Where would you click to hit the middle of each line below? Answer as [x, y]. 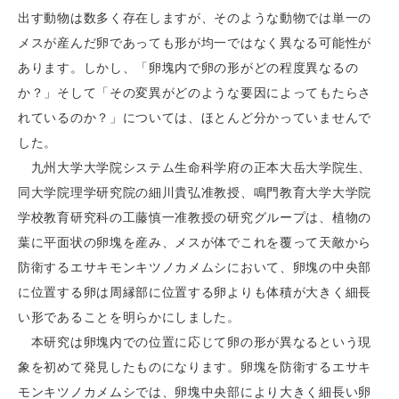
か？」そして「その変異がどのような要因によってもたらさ [195, 93]
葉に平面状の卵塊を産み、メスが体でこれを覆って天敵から [195, 242]
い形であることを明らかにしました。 [129, 317]
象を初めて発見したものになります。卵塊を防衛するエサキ [195, 367]
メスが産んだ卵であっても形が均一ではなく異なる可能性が [195, 43]
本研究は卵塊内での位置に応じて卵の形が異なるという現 [195, 342]
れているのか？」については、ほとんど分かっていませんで [195, 118]
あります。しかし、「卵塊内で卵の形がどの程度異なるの [188, 68]
